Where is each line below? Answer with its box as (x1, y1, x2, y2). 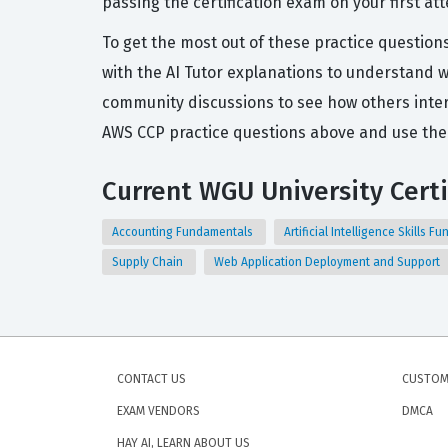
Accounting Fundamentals (112, 225, 256, 239)
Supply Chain (112, 255, 186, 269)
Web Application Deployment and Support (214, 255, 443, 269)
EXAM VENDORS (117, 404, 200, 418)
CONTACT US (117, 372, 186, 386)
